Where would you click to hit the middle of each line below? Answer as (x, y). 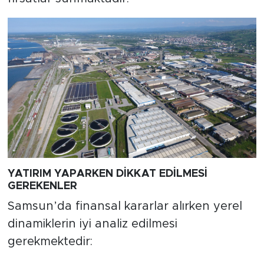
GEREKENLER (42, 186)
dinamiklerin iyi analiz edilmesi (92, 224)
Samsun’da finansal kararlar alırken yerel (125, 207)
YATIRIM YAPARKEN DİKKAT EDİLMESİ (107, 174)
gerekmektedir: (50, 242)
